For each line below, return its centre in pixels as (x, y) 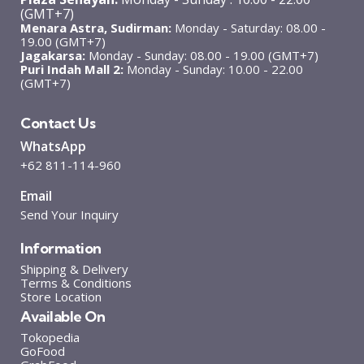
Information (61, 248)
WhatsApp (53, 146)
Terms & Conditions (76, 282)
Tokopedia (50, 337)
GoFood (43, 351)
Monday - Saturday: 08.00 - (249, 27)
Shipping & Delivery (74, 269)
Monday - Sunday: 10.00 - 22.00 (213, 69)
